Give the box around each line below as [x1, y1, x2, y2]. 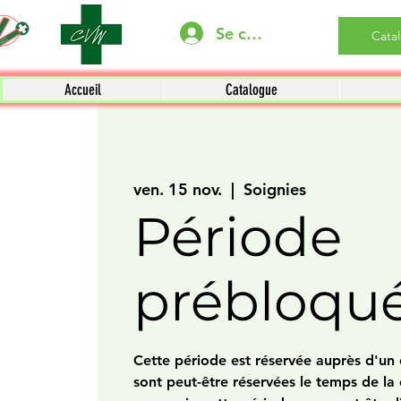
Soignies [243, 178, 306, 200]
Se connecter [216, 22, 313, 44]
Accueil [64, 81, 101, 98]
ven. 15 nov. [132, 178, 222, 200]
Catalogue [226, 81, 277, 98]
